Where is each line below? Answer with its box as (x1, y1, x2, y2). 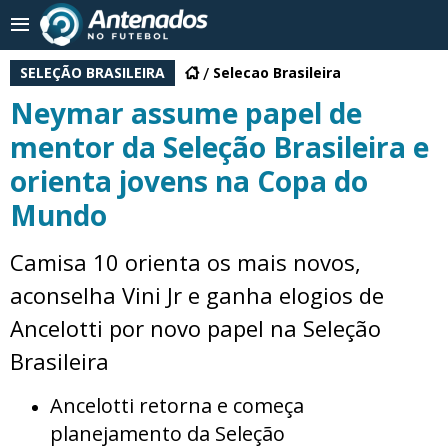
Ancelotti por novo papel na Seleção (10, 313, 381, 343)
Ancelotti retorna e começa (50, 392, 304, 419)
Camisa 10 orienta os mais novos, (10, 247, 361, 277)
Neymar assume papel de (10, 94, 362, 132)
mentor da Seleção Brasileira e (10, 128, 429, 166)
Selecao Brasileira (213, 63, 341, 82)
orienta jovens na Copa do (10, 162, 368, 200)
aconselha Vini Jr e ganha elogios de (10, 280, 384, 310)
